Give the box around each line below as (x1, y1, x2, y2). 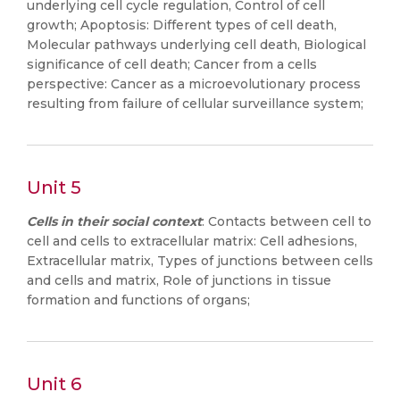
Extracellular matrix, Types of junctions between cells (27, 253, 373, 269)
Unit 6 (27, 373, 81, 395)
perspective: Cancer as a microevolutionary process (27, 76, 361, 92)
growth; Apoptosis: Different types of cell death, (27, 17, 337, 33)
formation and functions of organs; (27, 292, 250, 308)
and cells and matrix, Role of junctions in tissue (27, 272, 331, 288)
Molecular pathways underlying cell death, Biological (27, 37, 366, 53)
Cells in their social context (27, 213, 202, 229)
